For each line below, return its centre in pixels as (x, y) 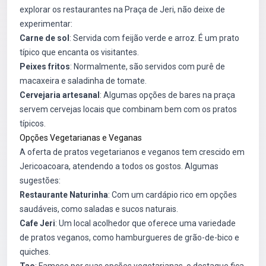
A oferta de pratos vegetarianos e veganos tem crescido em (132, 152)
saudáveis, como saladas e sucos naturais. (99, 209)
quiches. (35, 252)
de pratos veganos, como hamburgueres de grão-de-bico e (129, 237)
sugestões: (40, 180)
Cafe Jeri (37, 223)
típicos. (33, 123)
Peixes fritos (45, 66)
